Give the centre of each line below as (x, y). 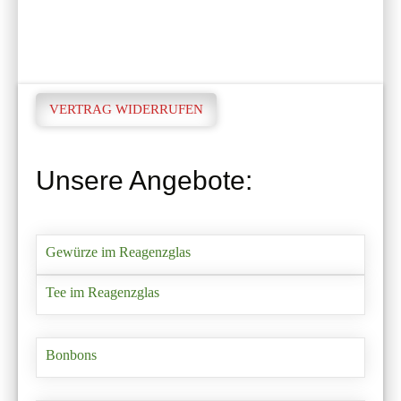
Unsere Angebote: (144, 180)
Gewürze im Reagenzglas (118, 252)
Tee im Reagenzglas (102, 293)
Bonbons (71, 355)
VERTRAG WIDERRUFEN (126, 110)
